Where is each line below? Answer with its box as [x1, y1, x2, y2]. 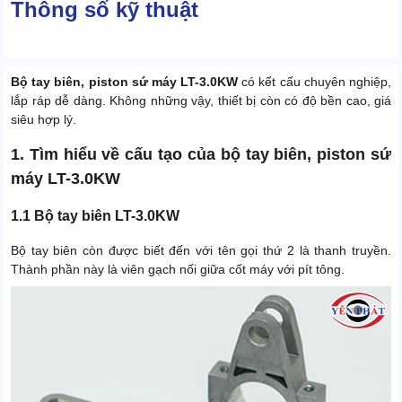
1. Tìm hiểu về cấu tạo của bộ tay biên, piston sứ [11, 145, 391, 164]
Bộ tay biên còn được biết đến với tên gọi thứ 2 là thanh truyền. [11, 243, 391, 258]
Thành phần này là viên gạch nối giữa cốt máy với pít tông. [11, 262, 345, 277]
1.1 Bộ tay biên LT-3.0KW [11, 208, 179, 224]
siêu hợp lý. [11, 112, 76, 127]
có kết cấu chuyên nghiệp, [241, 74, 392, 90]
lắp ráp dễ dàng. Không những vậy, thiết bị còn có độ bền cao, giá [11, 93, 391, 109]
